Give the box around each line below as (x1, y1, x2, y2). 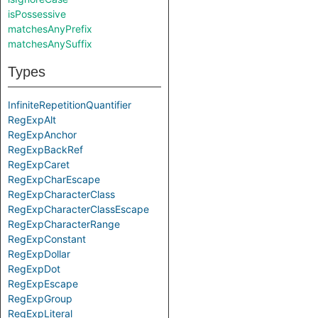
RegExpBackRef (8, 143, 83, 155)
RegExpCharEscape (8, 173, 100, 185)
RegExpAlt (8, 114, 56, 126)
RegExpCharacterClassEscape (8, 203, 149, 215)
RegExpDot (8, 263, 60, 275)
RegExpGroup (8, 292, 72, 305)
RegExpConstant (8, 233, 86, 245)
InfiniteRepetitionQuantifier (8, 99, 131, 111)
